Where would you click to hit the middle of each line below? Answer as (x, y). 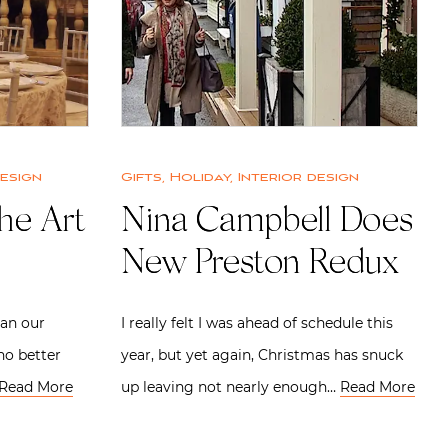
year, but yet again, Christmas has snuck (262, 354)
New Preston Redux (259, 264)
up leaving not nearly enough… (230, 386)
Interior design (298, 177)
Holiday (200, 177)
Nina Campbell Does (266, 222)
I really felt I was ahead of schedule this (257, 322)
